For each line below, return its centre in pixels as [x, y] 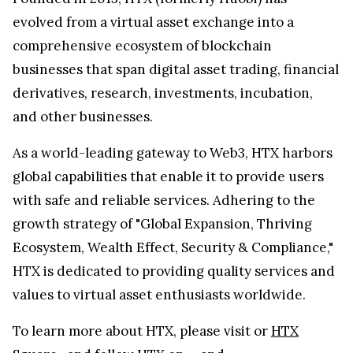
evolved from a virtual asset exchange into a [153, 22]
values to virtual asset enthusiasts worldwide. [159, 294]
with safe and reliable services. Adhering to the [164, 200]
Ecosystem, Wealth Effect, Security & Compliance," [173, 247]
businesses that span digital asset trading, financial [176, 69]
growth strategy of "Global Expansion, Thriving [162, 223]
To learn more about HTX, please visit [133, 331]
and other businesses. [83, 116]
